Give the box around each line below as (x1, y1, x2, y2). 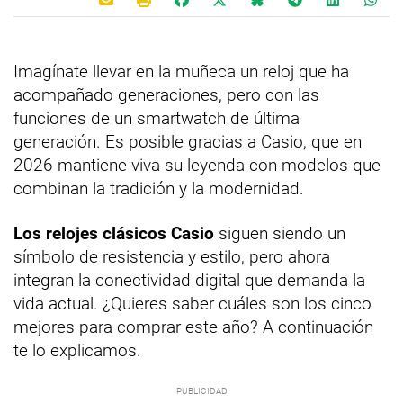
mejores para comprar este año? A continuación (13, 317, 373, 337)
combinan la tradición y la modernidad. (13, 178, 304, 199)
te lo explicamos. (13, 340, 141, 361)
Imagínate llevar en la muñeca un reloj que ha (13, 61, 349, 82)
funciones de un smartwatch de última (13, 108, 300, 129)
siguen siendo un (214, 223, 345, 244)
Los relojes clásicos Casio (13, 223, 214, 244)
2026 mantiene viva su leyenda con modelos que (13, 155, 381, 175)
